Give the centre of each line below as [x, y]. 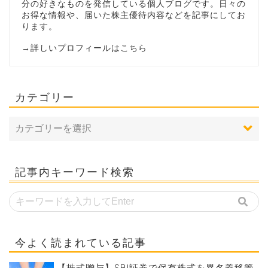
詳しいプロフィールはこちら [89, 47]
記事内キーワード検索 [75, 171]
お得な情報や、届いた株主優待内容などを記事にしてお [134, 14]
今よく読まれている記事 [81, 242]
